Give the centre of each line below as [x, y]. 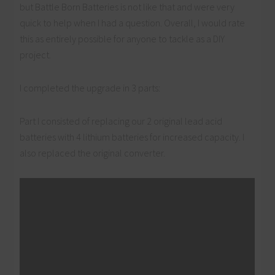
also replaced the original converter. [93, 153]
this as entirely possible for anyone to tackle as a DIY [122, 39]
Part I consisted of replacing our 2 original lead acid [121, 121]
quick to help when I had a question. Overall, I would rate [133, 23]
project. [36, 55]
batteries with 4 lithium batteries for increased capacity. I [132, 137]
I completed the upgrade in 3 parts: [90, 88]
